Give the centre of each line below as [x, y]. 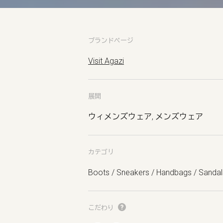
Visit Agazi [106, 61]
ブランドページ [111, 41]
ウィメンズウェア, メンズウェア [146, 117]
